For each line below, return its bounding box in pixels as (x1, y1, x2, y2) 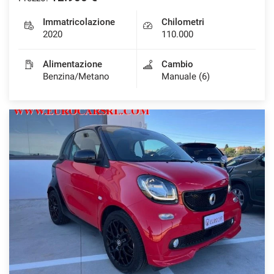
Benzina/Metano (43, 70, 109, 82)
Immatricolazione (43, 16, 115, 28)
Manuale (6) (161, 70, 210, 82)
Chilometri (161, 16, 204, 28)
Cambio (161, 58, 193, 70)
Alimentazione (43, 58, 102, 70)
